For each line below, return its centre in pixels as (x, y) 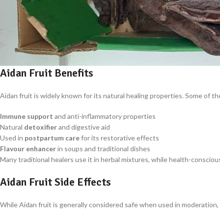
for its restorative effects (119, 138)
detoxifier (41, 127)
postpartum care (52, 138)
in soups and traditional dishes (103, 149)
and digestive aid (83, 127)
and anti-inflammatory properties (104, 116)
